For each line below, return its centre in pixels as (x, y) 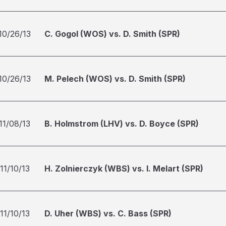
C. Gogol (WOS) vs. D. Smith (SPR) (112, 34)
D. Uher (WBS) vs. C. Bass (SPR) (108, 213)
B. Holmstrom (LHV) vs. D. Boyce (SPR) (122, 124)
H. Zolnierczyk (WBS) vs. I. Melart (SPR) (124, 168)
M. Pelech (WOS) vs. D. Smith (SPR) (115, 79)
